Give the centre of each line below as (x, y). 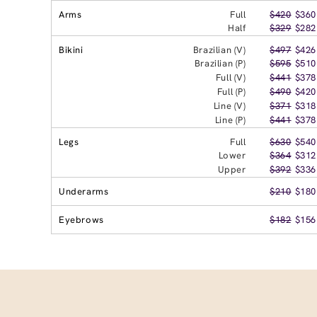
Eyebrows (81, 219)
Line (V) (230, 105)
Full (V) (231, 77)
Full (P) (231, 91)
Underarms (84, 191)
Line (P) (230, 120)
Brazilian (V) (219, 50)
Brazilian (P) (220, 63)
